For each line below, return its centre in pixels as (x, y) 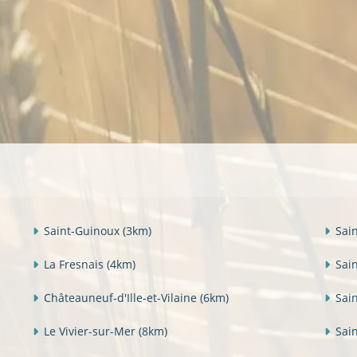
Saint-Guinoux (83, 230)
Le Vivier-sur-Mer (91, 331)
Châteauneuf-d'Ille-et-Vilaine (122, 297)
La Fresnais (75, 264)
